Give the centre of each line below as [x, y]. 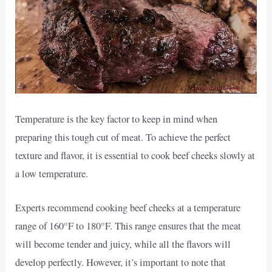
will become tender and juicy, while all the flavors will [123, 244]
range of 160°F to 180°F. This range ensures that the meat [128, 226]
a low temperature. [52, 173]
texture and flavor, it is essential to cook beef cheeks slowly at [135, 155]
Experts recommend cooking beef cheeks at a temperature [128, 207]
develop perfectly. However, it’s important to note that [121, 262]
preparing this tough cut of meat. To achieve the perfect [123, 137]
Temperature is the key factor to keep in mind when [117, 119]
